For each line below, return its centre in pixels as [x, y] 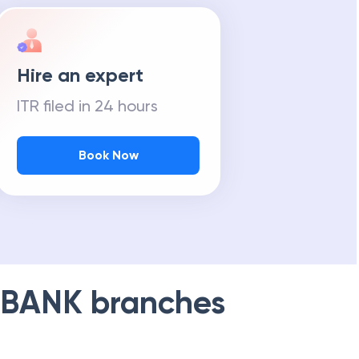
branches [154, 303]
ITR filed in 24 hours [87, 106]
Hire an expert [80, 75]
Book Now [108, 155]
